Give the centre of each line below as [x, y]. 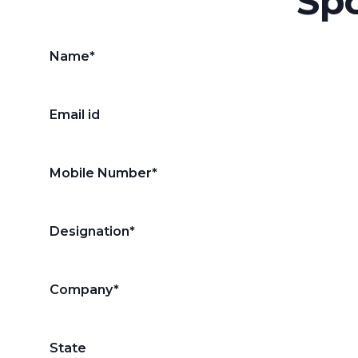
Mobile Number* [103, 173]
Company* [84, 290]
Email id [75, 115]
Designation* [92, 232]
